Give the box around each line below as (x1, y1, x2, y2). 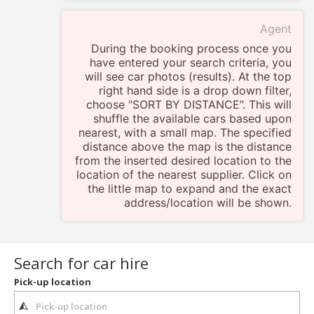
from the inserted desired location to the (75, 153, 292, 168)
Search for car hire (14, 252, 149, 275)
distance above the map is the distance (83, 139, 292, 154)
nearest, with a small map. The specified (78, 125, 292, 140)
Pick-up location (14, 275, 92, 288)
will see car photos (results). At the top (85, 69, 292, 84)
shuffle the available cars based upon (93, 111, 292, 126)
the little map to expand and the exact (88, 182, 292, 196)
